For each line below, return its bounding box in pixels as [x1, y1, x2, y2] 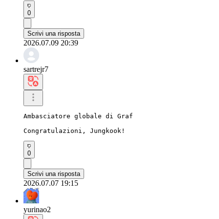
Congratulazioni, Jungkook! [23, 127, 125, 134]
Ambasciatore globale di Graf [23, 112, 133, 120]
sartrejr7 [23, 65, 48, 73]
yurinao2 [23, 205, 51, 214]
